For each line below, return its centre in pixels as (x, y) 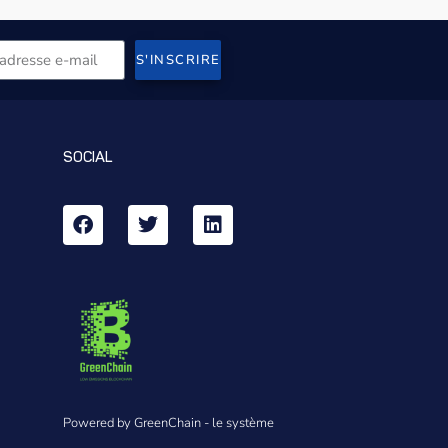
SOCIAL (88, 157)
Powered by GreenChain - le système (169, 423)
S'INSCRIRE (178, 60)
